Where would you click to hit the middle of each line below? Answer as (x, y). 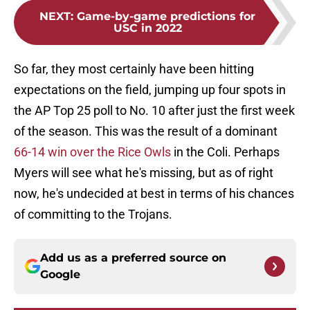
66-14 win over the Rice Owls (92, 152)
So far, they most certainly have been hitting (134, 69)
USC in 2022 (147, 28)
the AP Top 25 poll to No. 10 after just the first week (154, 111)
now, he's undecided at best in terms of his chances (154, 194)
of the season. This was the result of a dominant (146, 131)
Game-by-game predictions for (166, 17)
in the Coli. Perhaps (225, 152)
